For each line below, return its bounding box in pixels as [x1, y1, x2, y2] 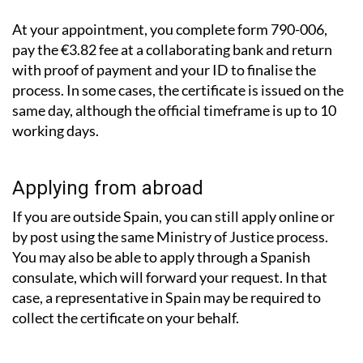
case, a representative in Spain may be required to [12, 259, 321, 278]
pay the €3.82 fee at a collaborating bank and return [12, 11, 332, 30]
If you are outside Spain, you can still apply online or [12, 178, 335, 197]
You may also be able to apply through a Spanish [12, 219, 310, 237]
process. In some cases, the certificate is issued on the [12, 52, 344, 70]
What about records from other [12, 335, 283, 358]
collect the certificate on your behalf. [12, 280, 239, 298]
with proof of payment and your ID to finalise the [12, 32, 316, 50]
